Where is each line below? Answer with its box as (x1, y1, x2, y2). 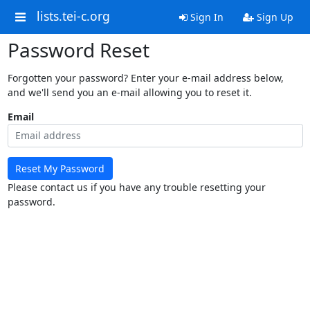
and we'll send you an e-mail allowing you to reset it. (7, 86, 252, 99)
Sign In (187, 10, 224, 24)
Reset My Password (15, 161, 104, 175)
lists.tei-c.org (36, 8, 110, 25)
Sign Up (253, 10, 293, 24)
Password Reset (7, 37, 149, 63)
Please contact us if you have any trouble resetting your (7, 181, 266, 194)
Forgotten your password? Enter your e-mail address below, (7, 71, 284, 84)
